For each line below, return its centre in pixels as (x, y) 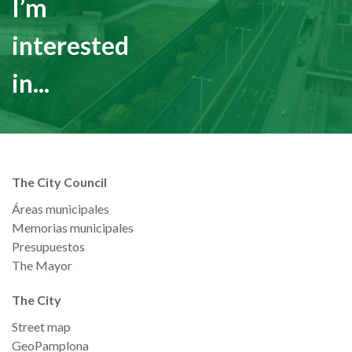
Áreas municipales (60, 209)
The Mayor (42, 265)
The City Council (59, 182)
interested (70, 45)
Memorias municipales (73, 227)
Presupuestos (48, 246)
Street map (41, 326)
